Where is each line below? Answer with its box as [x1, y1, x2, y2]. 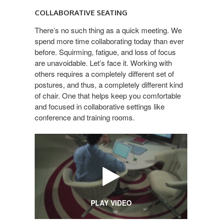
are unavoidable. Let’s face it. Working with [35, 57, 172, 68]
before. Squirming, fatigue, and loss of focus [35, 46, 176, 57]
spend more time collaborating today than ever [35, 35, 184, 46]
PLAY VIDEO [90, 198, 132, 208]
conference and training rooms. [35, 111, 135, 122]
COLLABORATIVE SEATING [35, 7, 127, 17]
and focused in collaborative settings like [35, 101, 165, 111]
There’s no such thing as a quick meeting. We [35, 24, 182, 35]
